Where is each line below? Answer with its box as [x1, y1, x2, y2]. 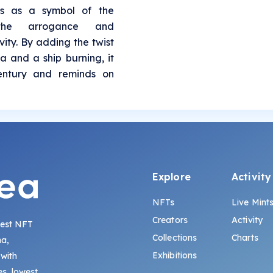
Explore [152, 170, 191, 183]
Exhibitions [152, 249, 197, 261]
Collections [152, 232, 197, 243]
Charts [232, 232, 258, 243]
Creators [152, 214, 188, 225]
